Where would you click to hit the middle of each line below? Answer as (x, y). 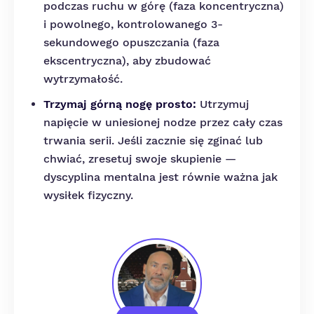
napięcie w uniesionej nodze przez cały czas (163, 122)
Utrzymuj (223, 104)
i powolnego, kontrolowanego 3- (133, 24)
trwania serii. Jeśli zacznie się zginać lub (153, 141)
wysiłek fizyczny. (88, 195)
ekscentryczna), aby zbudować (127, 61)
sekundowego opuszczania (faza (131, 42)
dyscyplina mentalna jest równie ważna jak (161, 177)
